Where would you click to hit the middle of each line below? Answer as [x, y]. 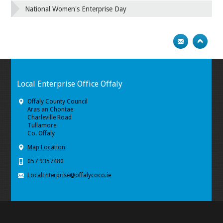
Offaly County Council [58, 101]
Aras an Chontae [51, 109]
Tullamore [42, 125]
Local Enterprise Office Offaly [70, 84]
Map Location [47, 147]
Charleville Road [50, 117]
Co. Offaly [41, 133]
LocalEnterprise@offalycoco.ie [69, 175]
